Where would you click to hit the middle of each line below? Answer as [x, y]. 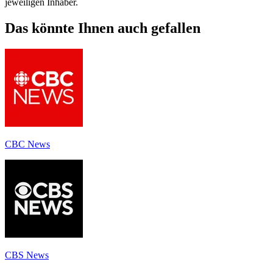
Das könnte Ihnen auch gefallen [103, 28]
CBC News [27, 144]
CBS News [27, 255]
